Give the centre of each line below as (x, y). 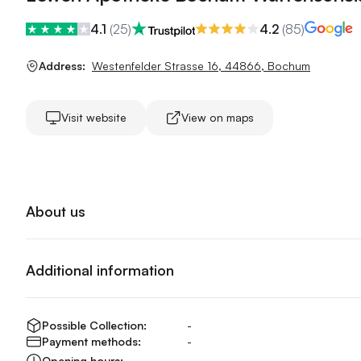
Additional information (100, 270)
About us (56, 211)
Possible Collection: (94, 325)
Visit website (94, 117)
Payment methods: (91, 341)
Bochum (289, 66)
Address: (62, 66)
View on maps (218, 117)
